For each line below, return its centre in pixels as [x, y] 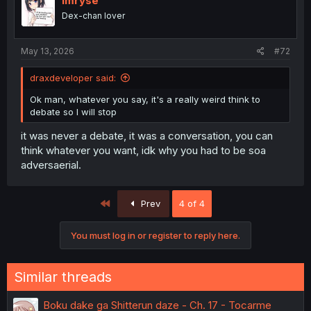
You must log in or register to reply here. [155, 235]
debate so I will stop [73, 112]
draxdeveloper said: [73, 78]
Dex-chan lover [93, 15]
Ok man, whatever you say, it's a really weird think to [145, 99]
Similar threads [63, 277]
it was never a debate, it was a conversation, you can [147, 135]
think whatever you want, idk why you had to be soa [143, 150]
